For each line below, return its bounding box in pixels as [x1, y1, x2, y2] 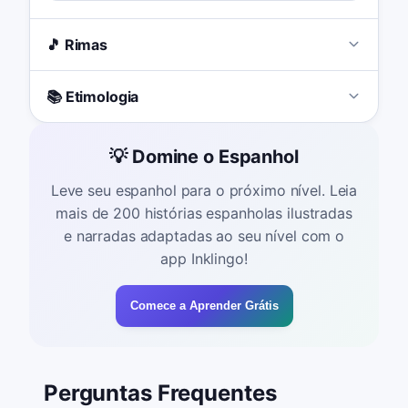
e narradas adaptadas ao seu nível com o [63, 227, 344, 246]
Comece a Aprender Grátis [129, 299, 279, 313]
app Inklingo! [160, 250, 248, 269]
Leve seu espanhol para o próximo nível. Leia [50, 181, 358, 200]
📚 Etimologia [46, 87, 139, 106]
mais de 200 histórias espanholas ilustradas [56, 204, 352, 223]
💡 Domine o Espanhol [109, 146, 299, 168]
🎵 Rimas [46, 35, 108, 54]
